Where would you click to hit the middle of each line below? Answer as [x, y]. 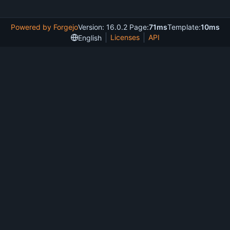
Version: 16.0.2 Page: [113, 27]
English [90, 37]
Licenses [125, 37]
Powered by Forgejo [44, 27]
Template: [184, 27]
